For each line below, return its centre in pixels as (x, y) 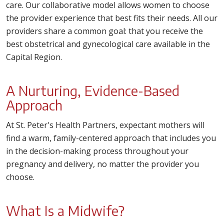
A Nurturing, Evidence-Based (93, 90)
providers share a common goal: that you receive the (104, 31)
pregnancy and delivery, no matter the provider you (102, 164)
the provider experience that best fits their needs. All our (112, 18)
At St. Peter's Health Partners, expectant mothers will (105, 125)
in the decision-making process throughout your (97, 151)
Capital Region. (35, 57)
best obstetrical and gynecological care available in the (108, 44)
